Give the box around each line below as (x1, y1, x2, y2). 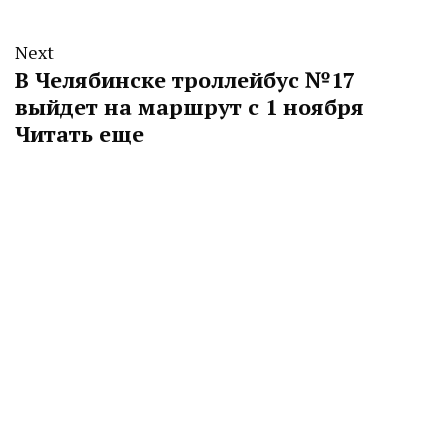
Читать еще (15, 119, 144, 149)
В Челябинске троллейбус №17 (15, 65, 355, 95)
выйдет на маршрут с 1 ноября (15, 92, 364, 122)
